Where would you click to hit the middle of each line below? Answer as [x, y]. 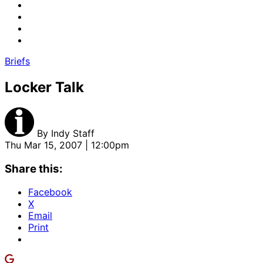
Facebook [50, 192]
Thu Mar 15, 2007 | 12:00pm [67, 145]
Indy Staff [73, 133]
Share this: [34, 168]
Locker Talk [44, 87]
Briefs [17, 61]
